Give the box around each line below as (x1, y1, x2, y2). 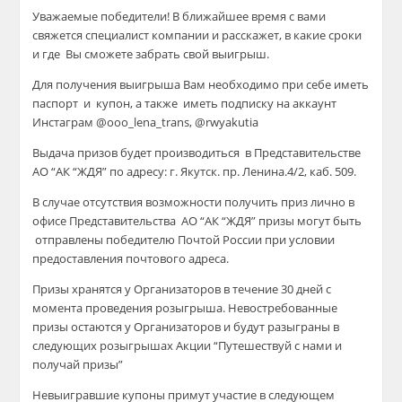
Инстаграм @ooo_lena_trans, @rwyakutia (32, 114, 259, 130)
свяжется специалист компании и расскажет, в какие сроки (32, 27, 363, 43)
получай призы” (32, 356, 124, 372)
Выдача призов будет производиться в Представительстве (32, 144, 362, 161)
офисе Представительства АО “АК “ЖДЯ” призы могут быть (32, 213, 363, 229)
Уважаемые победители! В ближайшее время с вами (32, 8, 327, 24)
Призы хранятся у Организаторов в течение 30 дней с (32, 281, 332, 297)
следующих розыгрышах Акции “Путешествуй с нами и (32, 337, 343, 354)
